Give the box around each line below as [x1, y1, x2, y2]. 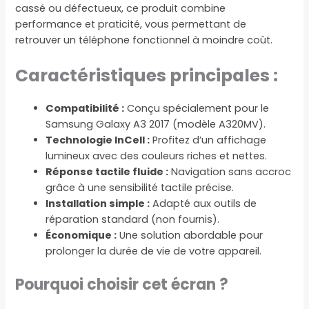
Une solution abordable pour [117, 228, 263, 242]
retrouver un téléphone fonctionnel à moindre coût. [15, 33, 273, 48]
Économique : [46, 228, 117, 242]
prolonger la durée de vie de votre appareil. [46, 243, 262, 258]
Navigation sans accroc [168, 164, 292, 179]
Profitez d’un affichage [150, 132, 267, 147]
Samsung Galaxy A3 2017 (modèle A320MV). [46, 117, 266, 131]
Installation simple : [46, 196, 150, 210]
